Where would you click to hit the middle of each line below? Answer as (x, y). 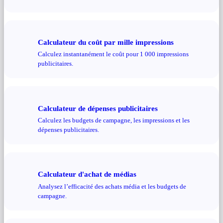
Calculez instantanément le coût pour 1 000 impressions (113, 54)
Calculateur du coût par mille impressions (106, 42)
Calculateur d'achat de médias (87, 174)
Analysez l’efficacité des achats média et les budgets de (112, 186)
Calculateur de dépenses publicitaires (98, 108)
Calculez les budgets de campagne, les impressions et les (114, 120)
